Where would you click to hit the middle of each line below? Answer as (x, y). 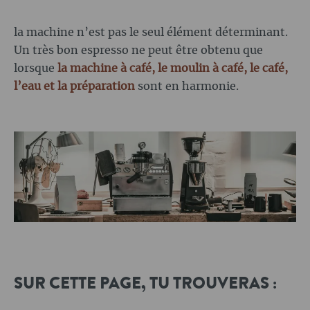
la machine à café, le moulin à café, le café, (173, 69)
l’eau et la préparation (74, 86)
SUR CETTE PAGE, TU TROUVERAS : (145, 284)
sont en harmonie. (187, 86)
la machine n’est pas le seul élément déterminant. (151, 33)
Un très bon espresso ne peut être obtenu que (138, 51)
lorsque (36, 69)
